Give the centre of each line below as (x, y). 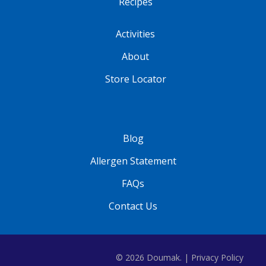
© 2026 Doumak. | (152, 257)
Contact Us (133, 206)
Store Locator (135, 79)
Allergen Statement (133, 161)
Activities (136, 34)
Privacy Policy (217, 257)
